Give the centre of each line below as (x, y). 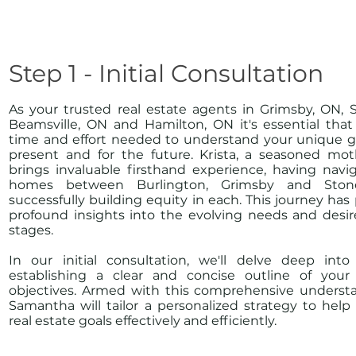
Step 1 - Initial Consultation (166, 74)
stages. (31, 230)
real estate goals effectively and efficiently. (143, 321)
